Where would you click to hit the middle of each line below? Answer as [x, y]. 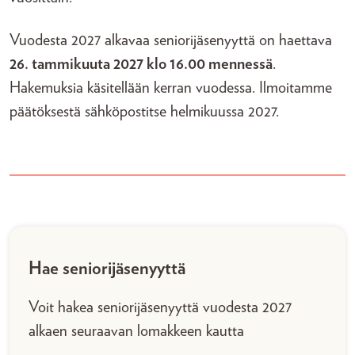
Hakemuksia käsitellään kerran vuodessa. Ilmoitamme [171, 88]
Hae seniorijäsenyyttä [107, 269]
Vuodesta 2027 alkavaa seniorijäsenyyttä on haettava [171, 40]
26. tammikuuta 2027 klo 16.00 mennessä [141, 64]
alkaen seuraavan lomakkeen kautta [136, 331]
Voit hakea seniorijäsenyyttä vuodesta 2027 [160, 307]
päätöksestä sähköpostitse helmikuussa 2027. [144, 112]
